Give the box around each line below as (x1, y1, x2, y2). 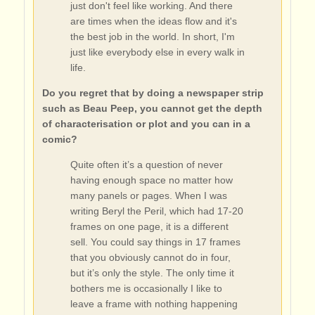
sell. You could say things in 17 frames (70, 236, 240, 247)
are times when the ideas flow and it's (70, 15, 237, 27)
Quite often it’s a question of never (70, 158, 223, 170)
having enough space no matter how (70, 174, 233, 186)
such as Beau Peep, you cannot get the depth (41, 102, 262, 114)
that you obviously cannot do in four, (70, 251, 231, 263)
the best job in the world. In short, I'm (70, 30, 235, 42)
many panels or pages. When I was (70, 189, 227, 201)
